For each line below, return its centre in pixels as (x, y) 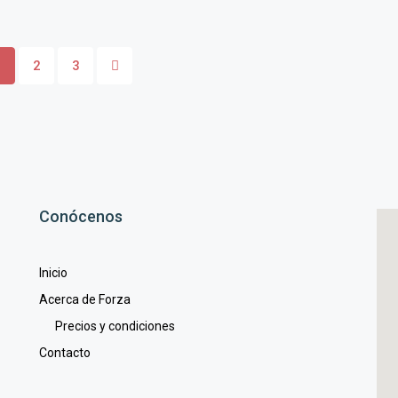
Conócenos (80, 216)
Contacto (64, 352)
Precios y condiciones (107, 326)
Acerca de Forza (84, 299)
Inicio (53, 272)
